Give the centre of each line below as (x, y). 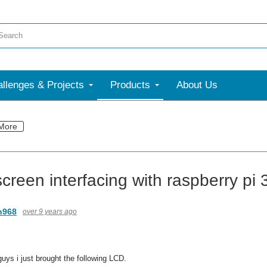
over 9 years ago (50, 212)
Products (130, 85)
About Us (197, 85)
